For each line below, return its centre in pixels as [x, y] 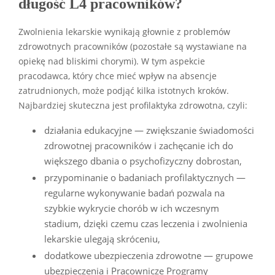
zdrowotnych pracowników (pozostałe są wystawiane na [133, 46]
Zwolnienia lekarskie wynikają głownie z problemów [124, 32]
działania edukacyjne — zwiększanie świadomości [149, 130]
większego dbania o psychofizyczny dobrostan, [143, 161]
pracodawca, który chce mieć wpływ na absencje [118, 76]
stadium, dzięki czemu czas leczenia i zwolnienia [146, 223]
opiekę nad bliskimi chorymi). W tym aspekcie [112, 61]
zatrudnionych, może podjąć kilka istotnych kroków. [124, 91]
